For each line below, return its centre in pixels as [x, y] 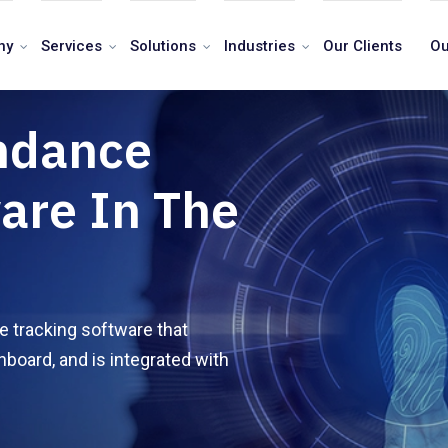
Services [71, 45]
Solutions [162, 45]
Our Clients [362, 45]
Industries [259, 45]
